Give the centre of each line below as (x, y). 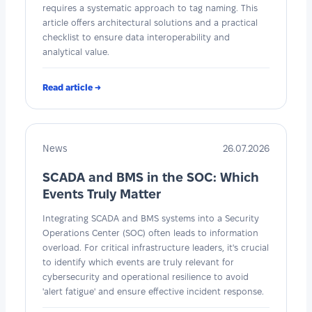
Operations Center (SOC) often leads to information (150, 232)
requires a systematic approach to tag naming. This (150, 7)
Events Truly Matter (102, 194)
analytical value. (76, 51)
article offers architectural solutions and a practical (150, 22)
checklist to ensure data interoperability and (136, 37)
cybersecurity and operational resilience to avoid (146, 276)
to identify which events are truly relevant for (138, 262)
